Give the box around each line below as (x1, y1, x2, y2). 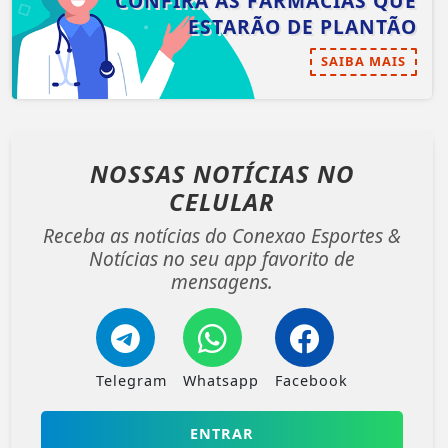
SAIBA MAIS (321, 51, 406, 70)
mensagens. (171, 267, 273, 295)
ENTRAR (190, 423, 254, 443)
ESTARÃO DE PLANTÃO (188, 12, 417, 40)
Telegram (96, 370, 167, 390)
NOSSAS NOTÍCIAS (89, 156, 317, 190)
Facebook (275, 370, 348, 390)
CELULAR (169, 184, 275, 218)
